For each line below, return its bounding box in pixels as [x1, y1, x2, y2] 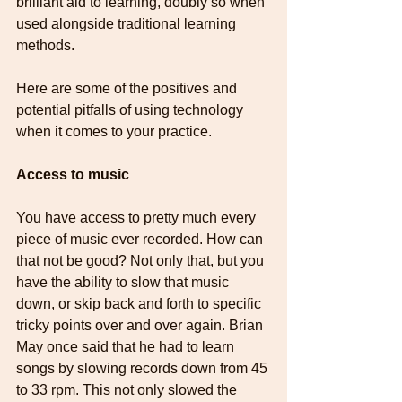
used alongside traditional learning [16, 15, 240, 31]
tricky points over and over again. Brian [16, 317, 267, 333]
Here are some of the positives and [16, 80, 240, 96]
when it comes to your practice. [16, 123, 212, 139]
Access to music [16, 166, 129, 182]
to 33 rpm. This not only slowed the [16, 381, 240, 398]
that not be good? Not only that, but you [16, 252, 267, 268]
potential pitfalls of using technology [16, 101, 247, 118]
